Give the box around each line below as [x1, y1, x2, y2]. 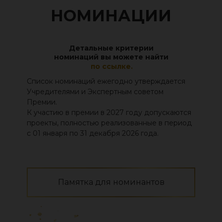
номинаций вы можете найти [54, 53, 168, 61]
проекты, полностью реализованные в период [27, 118, 192, 127]
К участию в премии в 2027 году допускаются [27, 108, 191, 117]
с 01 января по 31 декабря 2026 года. [27, 129, 159, 138]
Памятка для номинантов [57, 177, 165, 187]
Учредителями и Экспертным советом [27, 87, 164, 96]
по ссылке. [91, 62, 133, 71]
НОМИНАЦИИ [51, 6, 171, 25]
